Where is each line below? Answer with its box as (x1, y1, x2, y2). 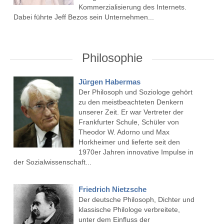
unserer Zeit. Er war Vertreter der (78, 108, 183, 116)
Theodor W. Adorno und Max (78, 128, 169, 136)
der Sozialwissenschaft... (13, 158, 91, 166)
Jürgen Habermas (78, 77, 140, 86)
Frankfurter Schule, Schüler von (78, 118, 179, 126)
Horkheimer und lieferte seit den (78, 138, 180, 146)
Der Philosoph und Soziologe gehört (78, 88, 192, 96)
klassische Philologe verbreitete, (78, 205, 180, 214)
